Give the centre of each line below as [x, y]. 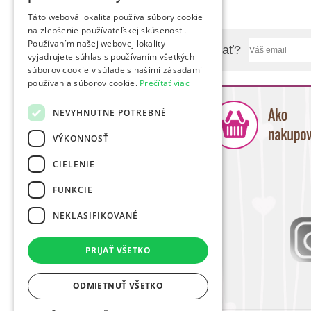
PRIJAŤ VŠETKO [118, 250]
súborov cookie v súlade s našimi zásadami [115, 70]
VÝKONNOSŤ [81, 138]
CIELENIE [74, 164]
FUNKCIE [73, 190]
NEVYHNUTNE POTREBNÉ [110, 112]
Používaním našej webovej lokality [96, 43]
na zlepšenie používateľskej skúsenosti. [107, 30]
